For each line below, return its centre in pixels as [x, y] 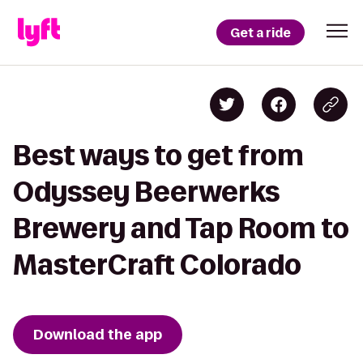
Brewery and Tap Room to [181, 228]
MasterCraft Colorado [157, 265]
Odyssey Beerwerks [146, 192]
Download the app [98, 335]
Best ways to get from [158, 155]
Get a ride [261, 32]
